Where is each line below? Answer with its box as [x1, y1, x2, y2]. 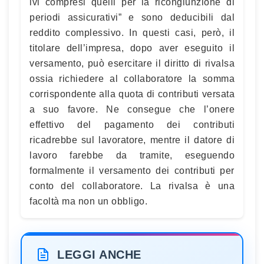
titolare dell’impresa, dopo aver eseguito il [29, 43, 235, 53]
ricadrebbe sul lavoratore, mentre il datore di [29, 135, 235, 145]
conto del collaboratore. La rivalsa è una [29, 181, 235, 191]
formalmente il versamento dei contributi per [29, 166, 235, 176]
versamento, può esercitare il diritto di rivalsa [29, 58, 235, 68]
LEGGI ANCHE [57, 248, 141, 261]
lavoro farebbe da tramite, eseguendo [29, 150, 235, 160]
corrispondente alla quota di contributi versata [29, 89, 235, 99]
